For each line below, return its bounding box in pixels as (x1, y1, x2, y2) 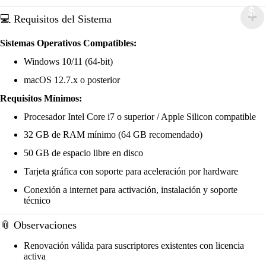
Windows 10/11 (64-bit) (24, 56, 113, 67)
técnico (24, 195, 50, 205)
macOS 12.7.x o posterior (24, 74, 120, 85)
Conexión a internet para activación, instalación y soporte (24, 184, 237, 195)
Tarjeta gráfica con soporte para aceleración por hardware (24, 166, 238, 176)
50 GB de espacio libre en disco (24, 148, 143, 159)
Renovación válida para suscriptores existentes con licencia (24, 240, 244, 251)
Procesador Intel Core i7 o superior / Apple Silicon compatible (24, 111, 256, 122)
